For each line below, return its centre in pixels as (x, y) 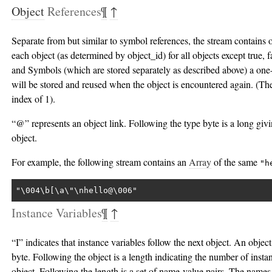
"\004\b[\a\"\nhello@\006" (76, 190)
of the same (236, 162)
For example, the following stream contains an (100, 162)
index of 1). (33, 99)
